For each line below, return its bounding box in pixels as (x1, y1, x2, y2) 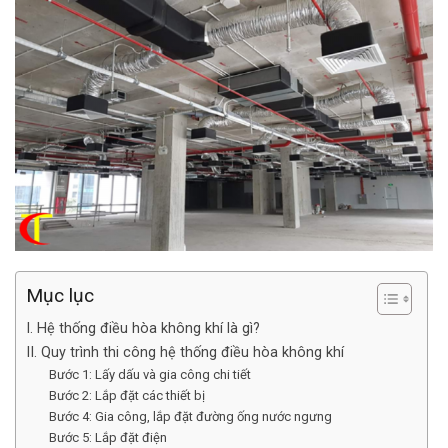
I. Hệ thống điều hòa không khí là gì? (26, 320, 264, 338)
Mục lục (26, 284, 94, 308)
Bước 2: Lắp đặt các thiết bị (48, 388, 208, 404)
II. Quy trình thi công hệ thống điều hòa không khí (26, 344, 348, 362)
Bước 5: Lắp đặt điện (48, 430, 167, 446)
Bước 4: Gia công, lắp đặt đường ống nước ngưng (48, 409, 332, 425)
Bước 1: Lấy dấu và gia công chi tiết (48, 367, 251, 383)
